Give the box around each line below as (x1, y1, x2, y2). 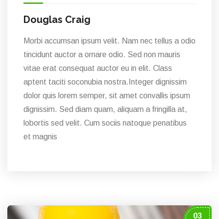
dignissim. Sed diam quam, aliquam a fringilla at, (23, 105, 187, 113)
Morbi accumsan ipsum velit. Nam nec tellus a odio (23, 37, 196, 45)
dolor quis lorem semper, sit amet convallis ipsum (23, 91, 190, 100)
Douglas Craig (23, 14, 90, 25)
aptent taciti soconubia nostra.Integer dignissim (23, 78, 187, 86)
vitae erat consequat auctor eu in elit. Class (23, 64, 172, 72)
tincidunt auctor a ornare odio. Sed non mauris (23, 50, 180, 59)
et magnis (23, 132, 57, 141)
